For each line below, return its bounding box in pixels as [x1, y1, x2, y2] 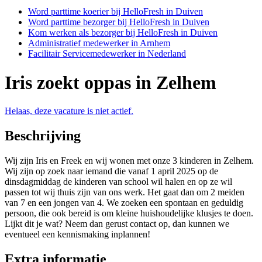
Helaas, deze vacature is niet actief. [5, 106, 133, 116]
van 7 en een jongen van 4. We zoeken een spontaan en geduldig [5, 198, 243, 208]
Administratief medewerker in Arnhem [28, 38, 170, 49]
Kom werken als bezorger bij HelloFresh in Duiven [28, 27, 218, 38]
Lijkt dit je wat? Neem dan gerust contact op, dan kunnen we [5, 219, 229, 229]
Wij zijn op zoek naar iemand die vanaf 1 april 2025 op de [5, 166, 218, 177]
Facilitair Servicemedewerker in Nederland [28, 49, 186, 59]
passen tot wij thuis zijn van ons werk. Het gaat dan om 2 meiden [5, 187, 244, 198]
